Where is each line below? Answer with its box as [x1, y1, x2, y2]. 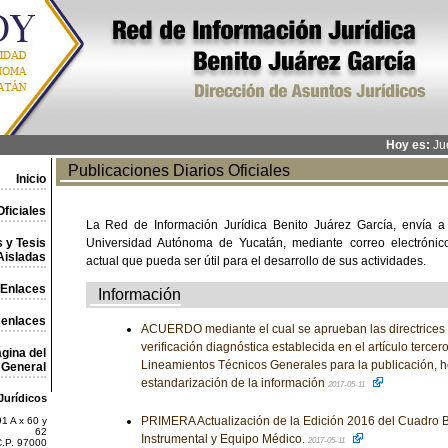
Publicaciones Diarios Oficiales [59, 162, 290, 179]
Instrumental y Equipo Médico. [140, 432, 308, 446]
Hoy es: [385, 138, 430, 152]
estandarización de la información [140, 376, 328, 390]
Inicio [15, 172, 46, 186]
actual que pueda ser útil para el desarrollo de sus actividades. [85, 254, 426, 268]
